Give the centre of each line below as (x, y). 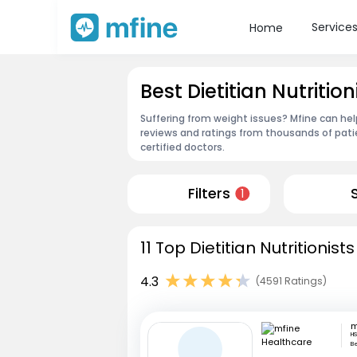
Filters (209, 194)
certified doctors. (182, 147)
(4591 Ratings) (291, 281)
